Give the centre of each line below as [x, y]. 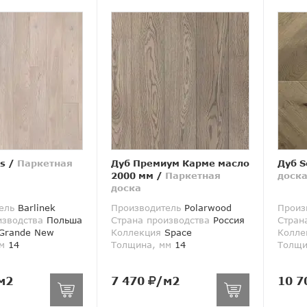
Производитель [146, 208]
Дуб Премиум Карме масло [180, 163]
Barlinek [35, 208]
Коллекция [136, 233]
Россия [227, 220]
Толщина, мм [141, 245]
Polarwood [206, 208]
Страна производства [160, 220]
